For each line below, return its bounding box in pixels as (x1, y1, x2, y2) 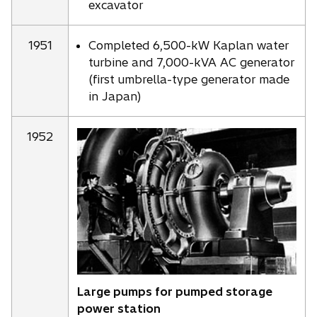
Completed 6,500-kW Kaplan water (88, 38, 289, 52)
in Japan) (88, 89, 141, 103)
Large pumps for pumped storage (77, 284, 272, 299)
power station (77, 301, 161, 316)
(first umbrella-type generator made (88, 72, 289, 86)
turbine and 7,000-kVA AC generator (88, 55, 294, 69)
